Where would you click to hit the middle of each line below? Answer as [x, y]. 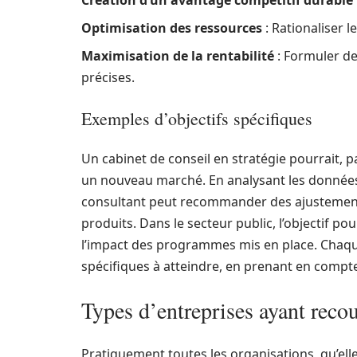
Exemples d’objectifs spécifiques [197, 118]
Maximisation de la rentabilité [178, 56]
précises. [108, 77]
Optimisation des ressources [172, 28]
